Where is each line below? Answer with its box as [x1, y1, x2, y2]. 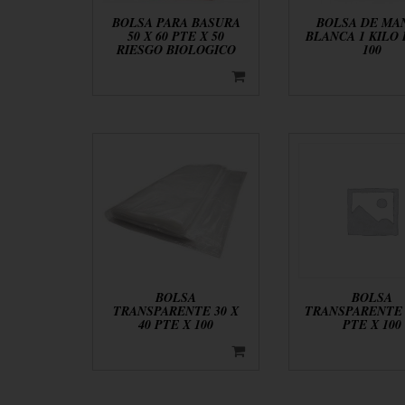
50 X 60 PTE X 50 [127, 26, 225, 45]
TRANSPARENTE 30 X [113, 302, 240, 321]
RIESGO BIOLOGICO [116, 40, 236, 59]
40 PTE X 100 [138, 316, 214, 334]
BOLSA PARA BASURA [111, 13, 240, 32]
